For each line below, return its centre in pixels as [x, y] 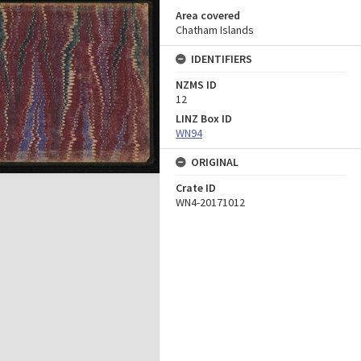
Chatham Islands [215, 30]
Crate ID [196, 188]
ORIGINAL [215, 162]
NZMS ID [196, 85]
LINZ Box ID [204, 118]
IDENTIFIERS [222, 59]
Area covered [208, 15]
